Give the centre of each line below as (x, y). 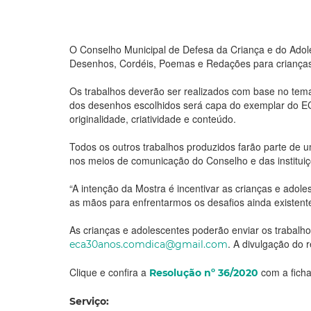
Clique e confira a (109, 272)
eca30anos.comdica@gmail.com (149, 245)
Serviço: (89, 302)
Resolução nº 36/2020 (204, 273)
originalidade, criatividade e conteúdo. (153, 119)
